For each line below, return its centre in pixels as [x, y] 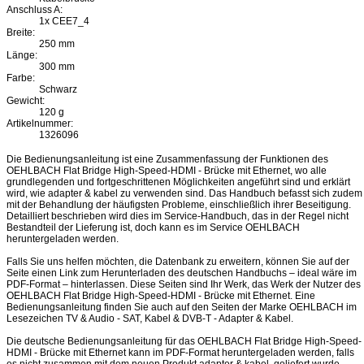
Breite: [21, 33]
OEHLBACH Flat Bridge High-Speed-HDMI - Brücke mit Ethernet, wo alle [167, 171]
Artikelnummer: [40, 124]
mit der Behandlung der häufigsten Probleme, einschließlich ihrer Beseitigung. [179, 205]
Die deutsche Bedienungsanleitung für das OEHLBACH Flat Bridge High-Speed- [184, 341]
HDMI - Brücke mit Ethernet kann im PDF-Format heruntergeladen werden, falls [180, 353]
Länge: [22, 56]
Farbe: [21, 78]
